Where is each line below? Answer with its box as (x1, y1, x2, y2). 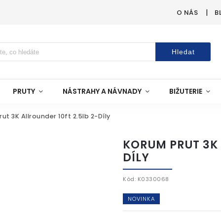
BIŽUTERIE (169, 86, 202, 96)
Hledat (171, 48, 195, 56)
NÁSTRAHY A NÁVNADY (63, 86, 142, 96)
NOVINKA (128, 195, 155, 203)
